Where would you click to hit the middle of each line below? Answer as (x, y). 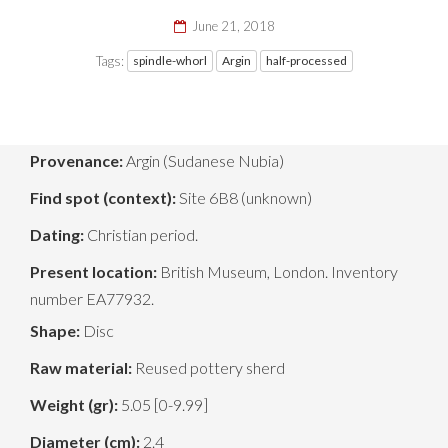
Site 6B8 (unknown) (244, 198)
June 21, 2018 (231, 26)
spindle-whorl (169, 61)
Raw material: (81, 368)
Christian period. (141, 235)
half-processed (306, 61)
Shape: (55, 331)
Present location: (93, 272)
